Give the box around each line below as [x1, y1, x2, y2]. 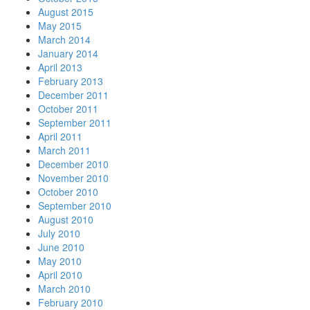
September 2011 [38, 116, 111, 129]
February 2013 [38, 74, 103, 88]
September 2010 [38, 199, 111, 212]
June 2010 [38, 240, 84, 254]
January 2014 [38, 46, 98, 60]
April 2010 [38, 268, 82, 282]
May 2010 [38, 254, 82, 268]
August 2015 [38, 5, 93, 19]
